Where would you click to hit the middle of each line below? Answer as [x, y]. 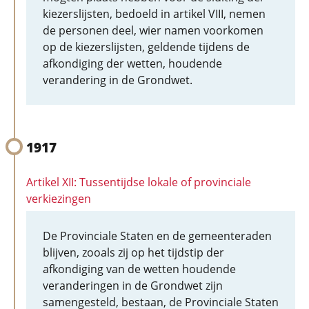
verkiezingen [59, 199]
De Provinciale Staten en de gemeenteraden [157, 236]
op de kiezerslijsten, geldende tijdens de [146, 47]
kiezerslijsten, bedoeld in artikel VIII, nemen [154, 14]
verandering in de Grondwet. [118, 80]
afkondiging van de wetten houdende [139, 269]
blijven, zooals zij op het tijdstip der [133, 252]
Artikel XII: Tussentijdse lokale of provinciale [139, 182]
